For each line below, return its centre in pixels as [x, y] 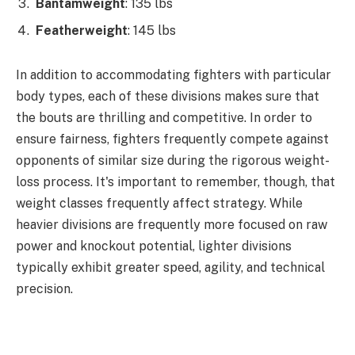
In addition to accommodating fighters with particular [174, 74]
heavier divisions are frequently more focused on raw [172, 224]
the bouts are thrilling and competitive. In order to [164, 117]
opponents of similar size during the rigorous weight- [173, 160]
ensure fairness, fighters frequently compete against [172, 139]
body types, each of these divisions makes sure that [168, 96]
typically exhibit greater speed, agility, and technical [170, 267]
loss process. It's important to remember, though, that [176, 181]
